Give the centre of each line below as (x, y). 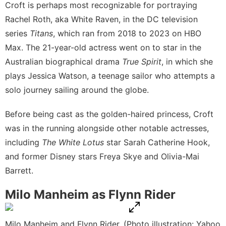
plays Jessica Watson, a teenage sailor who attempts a (110, 75)
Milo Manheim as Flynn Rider (90, 194)
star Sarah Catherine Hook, (158, 142)
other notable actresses (162, 128)
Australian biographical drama (64, 61)
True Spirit (142, 61)
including (23, 142)
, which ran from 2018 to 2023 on (119, 33)
